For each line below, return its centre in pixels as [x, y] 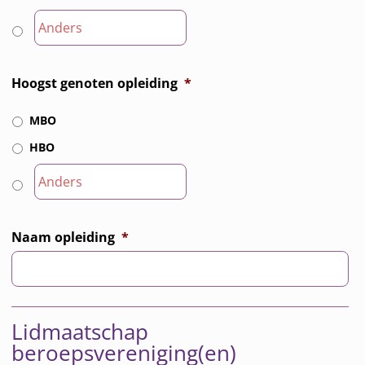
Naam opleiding [64, 237]
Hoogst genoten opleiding [95, 83]
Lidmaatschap [80, 332]
